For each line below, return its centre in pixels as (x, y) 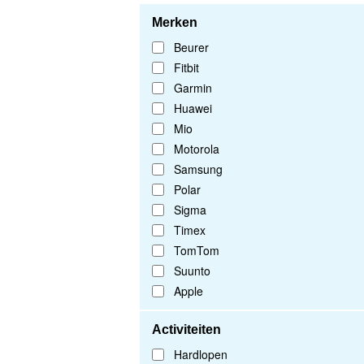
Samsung (198, 169)
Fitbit (186, 68)
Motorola (197, 149)
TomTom (197, 251)
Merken (175, 23)
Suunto (192, 271)
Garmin (193, 88)
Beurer (191, 48)
